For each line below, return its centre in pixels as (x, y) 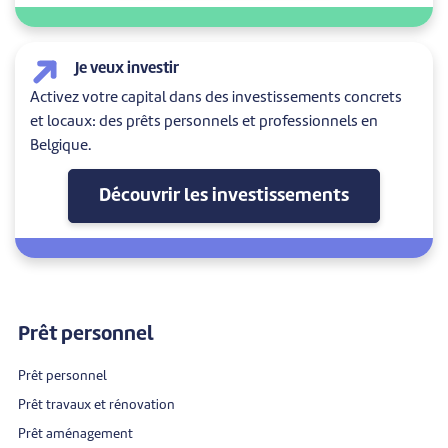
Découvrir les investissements (224, 195)
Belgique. (60, 146)
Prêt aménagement (75, 434)
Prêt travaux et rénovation (96, 405)
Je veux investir (127, 69)
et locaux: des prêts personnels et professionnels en (204, 122)
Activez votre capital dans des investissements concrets (216, 98)
